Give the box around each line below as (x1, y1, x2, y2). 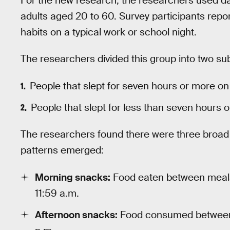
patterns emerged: (21, 144, 104, 157)
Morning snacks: (35, 171, 110, 184)
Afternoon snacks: (35, 208, 118, 221)
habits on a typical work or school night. (21, 25, 197, 39)
